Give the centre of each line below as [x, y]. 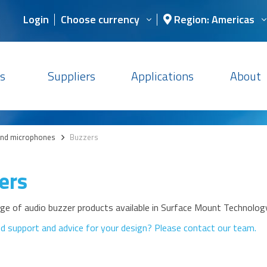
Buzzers [84, 137]
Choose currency [100, 19]
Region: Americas [213, 19]
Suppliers [71, 76]
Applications [163, 76]
